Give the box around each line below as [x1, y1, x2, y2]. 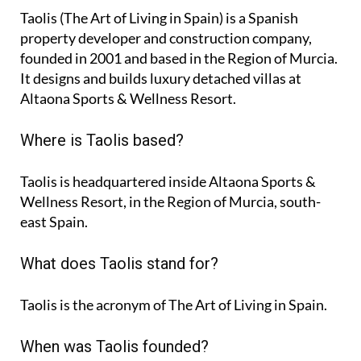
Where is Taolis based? [20, 130, 184, 150]
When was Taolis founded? [20, 336, 209, 356]
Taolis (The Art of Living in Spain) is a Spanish [20, 8, 298, 27]
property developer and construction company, [20, 28, 312, 47]
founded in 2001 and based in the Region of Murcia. [20, 48, 338, 67]
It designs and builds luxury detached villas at [20, 68, 301, 87]
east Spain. [20, 212, 88, 230]
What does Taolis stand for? [20, 253, 218, 273]
